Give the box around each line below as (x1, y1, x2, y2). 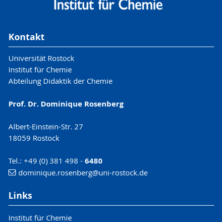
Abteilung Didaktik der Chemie (8, 76, 114, 86)
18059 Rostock (8, 133, 59, 143)
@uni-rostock (92, 167, 137, 177)
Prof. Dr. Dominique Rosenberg (8, 99, 123, 109)
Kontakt (8, 31, 45, 44)
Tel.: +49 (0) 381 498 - (8, 156, 85, 166)
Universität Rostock (8, 53, 74, 63)
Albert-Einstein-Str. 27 (8, 121, 83, 131)
